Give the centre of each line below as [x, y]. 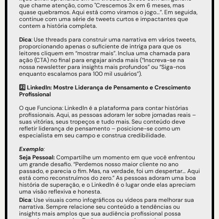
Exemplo [31, 149]
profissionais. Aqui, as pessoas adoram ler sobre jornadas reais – [108, 115]
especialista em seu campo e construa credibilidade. [92, 136]
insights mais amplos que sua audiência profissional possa [100, 214]
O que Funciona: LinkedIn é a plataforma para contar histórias [104, 108]
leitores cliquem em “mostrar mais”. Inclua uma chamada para [105, 54]
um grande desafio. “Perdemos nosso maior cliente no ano [99, 164]
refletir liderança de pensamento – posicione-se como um [100, 129]
